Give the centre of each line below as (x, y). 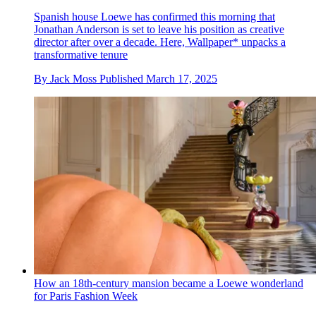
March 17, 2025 (182, 78)
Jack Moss (73, 78)
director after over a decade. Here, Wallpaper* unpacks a (160, 42)
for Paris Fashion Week (86, 296)
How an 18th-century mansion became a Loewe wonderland (169, 283)
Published (123, 78)
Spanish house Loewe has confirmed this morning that (154, 16)
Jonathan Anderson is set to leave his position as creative (159, 29)
